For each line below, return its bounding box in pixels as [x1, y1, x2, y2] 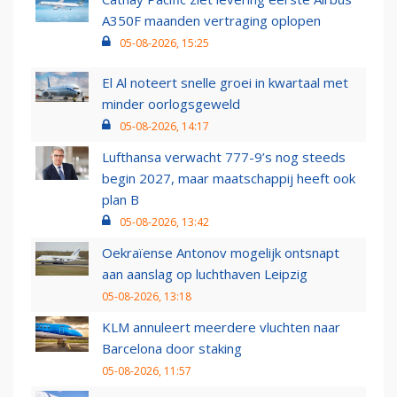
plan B [102, 191, 139, 209]
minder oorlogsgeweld [102, 95, 240, 113]
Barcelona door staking [102, 339, 242, 358]
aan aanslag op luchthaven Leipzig [102, 265, 307, 284]
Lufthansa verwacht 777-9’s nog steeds [102, 148, 346, 167]
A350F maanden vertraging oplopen [102, 12, 321, 30]
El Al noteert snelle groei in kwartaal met [102, 74, 348, 92]
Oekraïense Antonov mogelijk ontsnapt [102, 244, 339, 262]
